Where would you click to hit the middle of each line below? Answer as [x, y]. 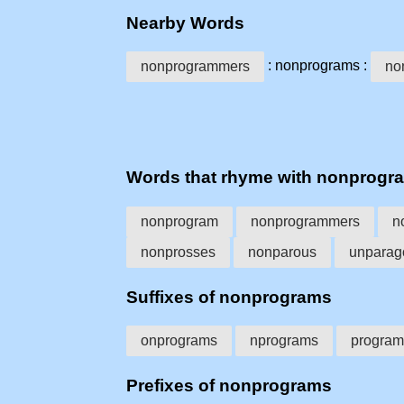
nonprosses [178, 252]
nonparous [282, 252]
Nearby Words [185, 23]
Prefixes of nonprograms [229, 386]
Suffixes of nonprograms [229, 297]
